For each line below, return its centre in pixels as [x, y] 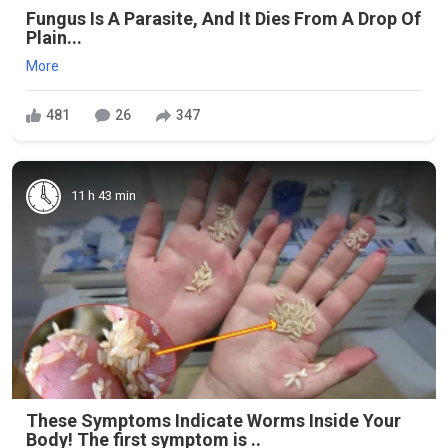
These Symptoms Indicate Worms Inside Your [213, 420]
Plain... [54, 37]
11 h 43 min [103, 195]
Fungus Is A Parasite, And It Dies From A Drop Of [223, 18]
